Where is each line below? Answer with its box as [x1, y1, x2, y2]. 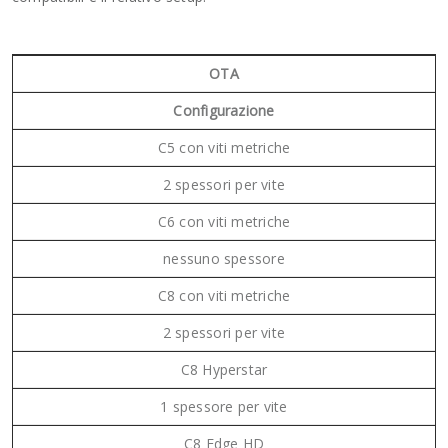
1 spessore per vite [160, 397, 288, 416]
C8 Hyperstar [180, 360, 268, 379]
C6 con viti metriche [157, 212, 291, 231]
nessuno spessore [163, 249, 285, 268]
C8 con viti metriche [157, 286, 291, 305]
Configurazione [173, 101, 275, 120]
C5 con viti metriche [157, 138, 291, 157]
